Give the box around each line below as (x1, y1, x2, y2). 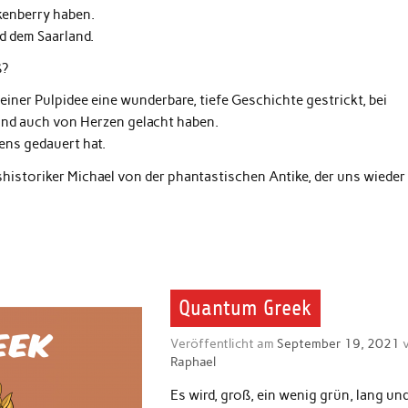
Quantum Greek (178, 296, 312, 321)
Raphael (169, 353, 216, 371)
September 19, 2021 (276, 335, 400, 352)
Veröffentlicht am (169, 335, 277, 352)
